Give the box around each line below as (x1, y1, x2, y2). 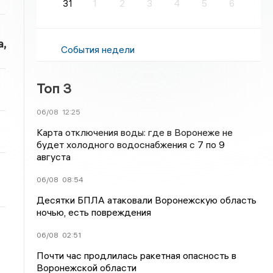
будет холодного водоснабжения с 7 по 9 (37, 138, 225, 151)
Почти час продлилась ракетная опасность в (37, 249, 237, 261)
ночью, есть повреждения (37, 206, 152, 218)
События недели (61, 43, 135, 55)
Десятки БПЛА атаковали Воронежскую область (37, 194, 257, 206)
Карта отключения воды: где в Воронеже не (37, 126, 233, 138)
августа (37, 151, 71, 163)
